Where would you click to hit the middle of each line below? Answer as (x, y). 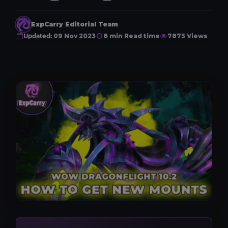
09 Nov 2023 (74, 36)
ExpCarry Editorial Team (75, 24)
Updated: (38, 36)
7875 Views (188, 36)
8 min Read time (132, 36)
